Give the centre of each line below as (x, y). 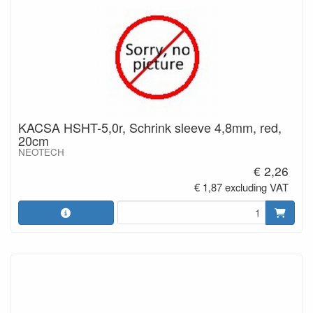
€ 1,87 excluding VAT (242, 187)
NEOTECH (41, 152)
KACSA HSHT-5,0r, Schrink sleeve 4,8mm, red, (150, 127)
